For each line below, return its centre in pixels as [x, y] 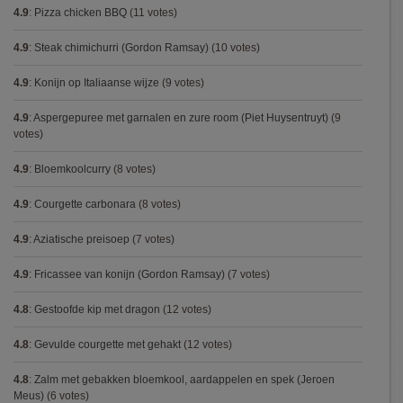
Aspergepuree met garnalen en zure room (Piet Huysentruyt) [181, 118]
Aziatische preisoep [81, 239]
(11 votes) [152, 13]
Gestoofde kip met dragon [97, 309]
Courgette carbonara [85, 204]
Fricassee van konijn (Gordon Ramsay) [130, 274]
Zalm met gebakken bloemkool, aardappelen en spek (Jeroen [184, 380]
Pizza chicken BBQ [81, 13]
